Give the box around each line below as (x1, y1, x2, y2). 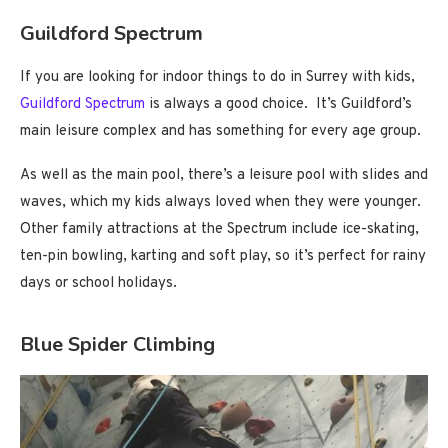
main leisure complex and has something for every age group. (20, 121, 421, 141)
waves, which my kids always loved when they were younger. (20, 192, 425, 212)
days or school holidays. (20, 273, 177, 293)
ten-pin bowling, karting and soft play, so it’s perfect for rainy (20, 246, 426, 266)
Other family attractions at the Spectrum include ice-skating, (20, 219, 419, 239)
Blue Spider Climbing (20, 330, 215, 358)
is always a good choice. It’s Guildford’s (145, 94, 412, 114)
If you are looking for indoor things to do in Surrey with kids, (20, 67, 415, 87)
